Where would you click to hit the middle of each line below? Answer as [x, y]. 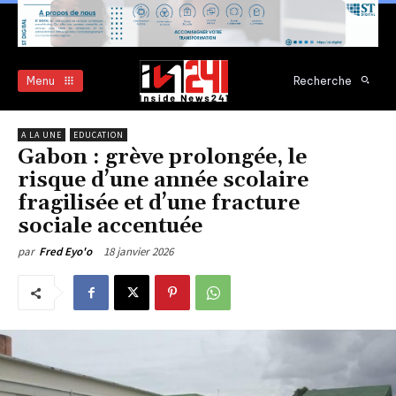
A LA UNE [42, 135]
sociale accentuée [110, 227]
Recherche [323, 80]
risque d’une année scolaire [163, 181]
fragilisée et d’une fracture [159, 204]
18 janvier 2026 [138, 252]
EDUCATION [99, 135]
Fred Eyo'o [65, 252]
